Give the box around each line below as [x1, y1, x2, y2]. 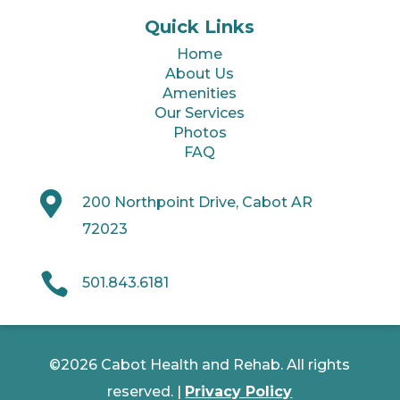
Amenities [162, 85, 237, 103]
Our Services [154, 104, 246, 122]
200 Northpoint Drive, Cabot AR [81, 194, 312, 212]
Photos [172, 124, 227, 142]
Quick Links [145, 16, 255, 38]
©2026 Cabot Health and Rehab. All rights [49, 356, 351, 374]
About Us [165, 65, 235, 83]
